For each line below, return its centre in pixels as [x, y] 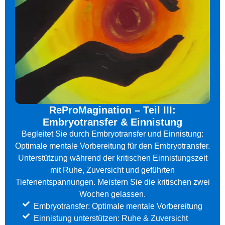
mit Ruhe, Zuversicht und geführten [113, 170]
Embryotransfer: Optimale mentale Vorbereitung [118, 206]
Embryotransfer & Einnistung [113, 122]
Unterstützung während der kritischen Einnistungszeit [113, 158]
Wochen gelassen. [113, 194]
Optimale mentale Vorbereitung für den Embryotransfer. [113, 146]
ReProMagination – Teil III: [113, 110]
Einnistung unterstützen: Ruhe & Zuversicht [111, 218]
